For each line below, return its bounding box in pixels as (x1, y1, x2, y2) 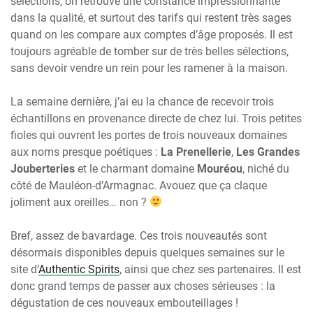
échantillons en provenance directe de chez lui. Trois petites (10, 111, 302, 125)
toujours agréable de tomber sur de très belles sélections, (10, 44, 289, 58)
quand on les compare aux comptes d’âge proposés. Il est (10, 27, 293, 41)
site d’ (10, 262, 38, 276)
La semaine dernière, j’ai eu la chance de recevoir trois (10, 94, 274, 108)
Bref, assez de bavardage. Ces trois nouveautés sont (10, 228, 267, 242)
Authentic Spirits (38, 262, 119, 276)
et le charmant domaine (75, 161, 197, 175)
